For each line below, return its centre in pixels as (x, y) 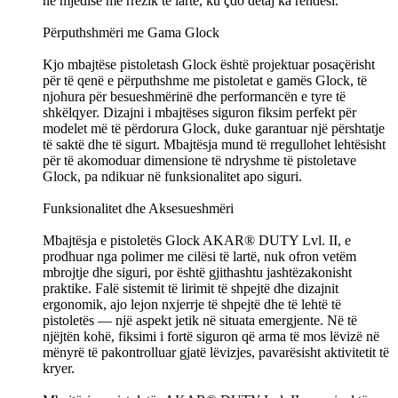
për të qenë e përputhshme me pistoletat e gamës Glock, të (205, 80)
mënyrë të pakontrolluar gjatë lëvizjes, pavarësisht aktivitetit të (216, 352)
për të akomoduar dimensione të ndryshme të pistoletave (199, 160)
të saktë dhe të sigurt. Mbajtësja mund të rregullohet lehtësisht (214, 144)
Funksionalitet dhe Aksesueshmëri (138, 208)
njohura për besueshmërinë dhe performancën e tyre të (194, 96)
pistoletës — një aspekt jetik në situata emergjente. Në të (200, 320)
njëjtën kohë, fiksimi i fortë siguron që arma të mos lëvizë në (211, 336)
